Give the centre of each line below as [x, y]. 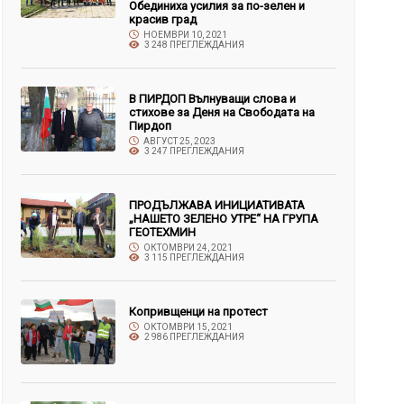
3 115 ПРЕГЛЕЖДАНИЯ [194, 257]
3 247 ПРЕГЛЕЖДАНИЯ [194, 151]
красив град [163, 19]
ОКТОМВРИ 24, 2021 [188, 248]
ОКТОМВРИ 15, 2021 [188, 327]
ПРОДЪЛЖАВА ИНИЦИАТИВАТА [217, 205]
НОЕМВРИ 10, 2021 [185, 35]
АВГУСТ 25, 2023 [179, 141]
